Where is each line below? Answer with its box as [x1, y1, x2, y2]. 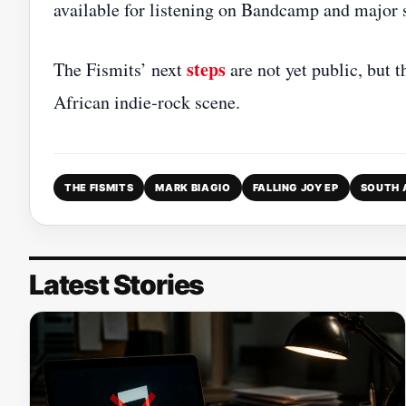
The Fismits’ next [53, 57, 187, 82]
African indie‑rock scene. [53, 90, 240, 114]
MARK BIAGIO [155, 181, 231, 194]
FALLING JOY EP [252, 181, 339, 194]
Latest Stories [29, 268, 205, 301]
